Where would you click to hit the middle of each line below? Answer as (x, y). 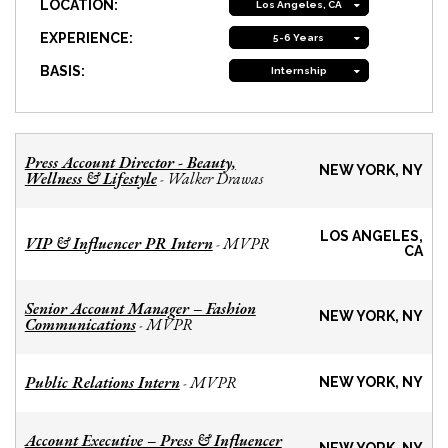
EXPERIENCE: (87, 37)
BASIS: (63, 70)
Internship (298, 71)
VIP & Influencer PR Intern (118, 244)
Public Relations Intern (102, 383)
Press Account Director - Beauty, (130, 163)
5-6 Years (299, 38)
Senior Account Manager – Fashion (140, 309)
